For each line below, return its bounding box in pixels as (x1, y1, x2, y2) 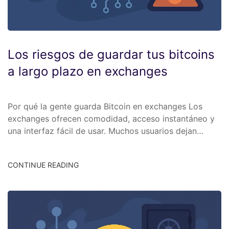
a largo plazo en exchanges (8, 64, 168, 79)
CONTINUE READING (8, 160, 79, 169)
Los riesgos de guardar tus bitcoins (8, 47, 215, 62)
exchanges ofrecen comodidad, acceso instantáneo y (8, 113, 215, 124)
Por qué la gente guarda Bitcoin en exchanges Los (8, 101, 202, 112)
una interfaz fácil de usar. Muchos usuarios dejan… (8, 126, 203, 136)
